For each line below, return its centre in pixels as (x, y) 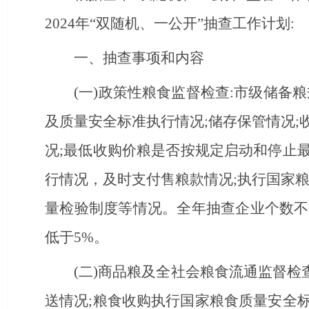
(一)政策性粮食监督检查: (154, 92)
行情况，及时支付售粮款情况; (141, 179)
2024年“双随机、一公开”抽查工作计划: (170, 23)
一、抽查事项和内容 (139, 58)
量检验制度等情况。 (111, 208)
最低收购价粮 (108, 150)
